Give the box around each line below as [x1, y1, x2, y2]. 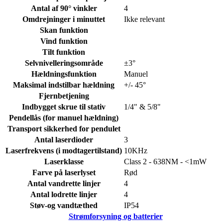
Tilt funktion [42, 47, 85, 56]
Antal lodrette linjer [30, 190, 97, 199]
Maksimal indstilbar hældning [13, 80, 114, 89]
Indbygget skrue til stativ [22, 102, 106, 111]
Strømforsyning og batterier [68, 212, 163, 221]
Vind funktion [40, 36, 88, 45]
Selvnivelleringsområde [24, 58, 103, 67]
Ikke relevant [124, 14, 165, 23]
